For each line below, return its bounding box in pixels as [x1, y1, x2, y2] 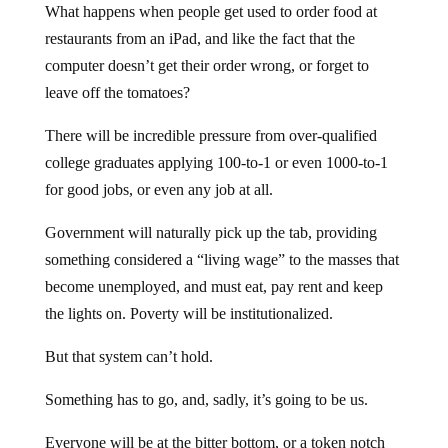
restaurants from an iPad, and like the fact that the [44, 29, 355, 47]
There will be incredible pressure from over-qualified [44, 126, 377, 144]
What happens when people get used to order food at [44, 2, 377, 20]
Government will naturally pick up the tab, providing [44, 223, 377, 241]
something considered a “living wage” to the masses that [44, 250, 399, 268]
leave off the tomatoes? [44, 83, 190, 101]
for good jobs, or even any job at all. [44, 180, 273, 198]
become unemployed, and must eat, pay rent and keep [44, 277, 383, 295]
